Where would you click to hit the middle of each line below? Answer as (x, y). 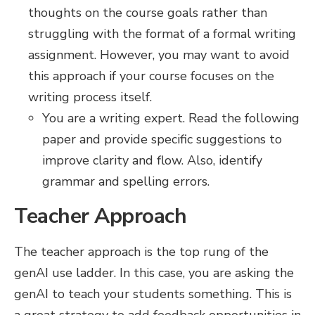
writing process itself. (90, 97)
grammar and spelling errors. (126, 181)
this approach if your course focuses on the (151, 76)
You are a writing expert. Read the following (171, 118)
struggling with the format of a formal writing (162, 34)
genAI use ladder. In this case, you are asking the (154, 273)
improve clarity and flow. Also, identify (152, 160)
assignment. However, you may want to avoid (159, 55)
